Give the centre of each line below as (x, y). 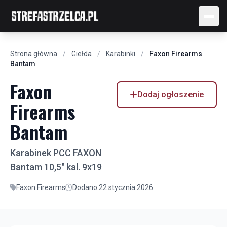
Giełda (82, 54)
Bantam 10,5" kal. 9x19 (56, 167)
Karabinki (121, 54)
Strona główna (34, 54)
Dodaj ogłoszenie (171, 94)
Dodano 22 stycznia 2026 (113, 187)
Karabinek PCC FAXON (56, 153)
